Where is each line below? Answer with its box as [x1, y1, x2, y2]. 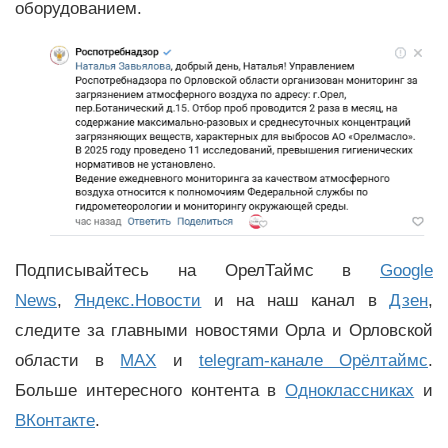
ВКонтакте [15, 410, 95, 430]
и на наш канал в [201, 290, 390, 310]
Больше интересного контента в [15, 380, 286, 400]
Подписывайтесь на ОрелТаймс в [15, 260, 380, 280]
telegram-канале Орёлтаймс [198, 350, 429, 370]
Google [380, 260, 433, 280]
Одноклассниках [285, 380, 415, 400]
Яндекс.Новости [74, 290, 202, 310]
